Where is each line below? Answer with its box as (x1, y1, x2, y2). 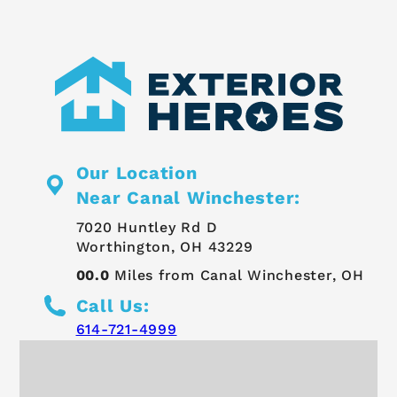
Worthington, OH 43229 (75, 238, 253, 256)
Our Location (75, 161, 198, 183)
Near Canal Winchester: (75, 186, 300, 208)
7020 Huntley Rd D (75, 219, 218, 237)
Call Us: (75, 295, 150, 317)
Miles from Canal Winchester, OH (109, 266, 364, 284)
